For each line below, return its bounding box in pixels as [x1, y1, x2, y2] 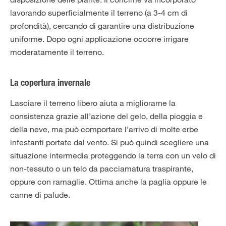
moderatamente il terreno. [10, 47, 104, 57]
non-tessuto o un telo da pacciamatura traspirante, [10, 163, 193, 174]
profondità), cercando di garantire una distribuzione [10, 21, 194, 31]
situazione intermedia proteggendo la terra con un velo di [10, 150, 216, 160]
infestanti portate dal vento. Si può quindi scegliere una [10, 137, 209, 147]
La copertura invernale [10, 79, 90, 88]
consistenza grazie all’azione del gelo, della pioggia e [10, 111, 203, 121]
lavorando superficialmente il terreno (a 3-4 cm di [10, 8, 188, 18]
